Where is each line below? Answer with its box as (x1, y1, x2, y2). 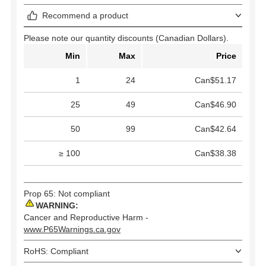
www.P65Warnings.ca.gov (24, 224, 121, 234)
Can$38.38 (195, 148, 236, 158)
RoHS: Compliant (24, 246, 88, 256)
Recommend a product (42, 10, 129, 20)
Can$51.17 (195, 75, 236, 85)
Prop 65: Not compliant (24, 188, 110, 198)
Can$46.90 (195, 99, 236, 109)
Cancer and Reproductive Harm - (24, 212, 148, 222)
